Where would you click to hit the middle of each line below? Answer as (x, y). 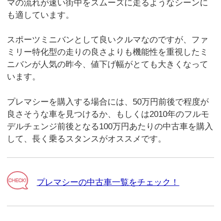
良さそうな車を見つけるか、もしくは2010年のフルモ (108, 114)
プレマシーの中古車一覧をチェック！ (108, 182)
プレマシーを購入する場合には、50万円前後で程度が (108, 102)
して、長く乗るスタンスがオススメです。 (87, 139)
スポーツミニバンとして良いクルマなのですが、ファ (108, 40)
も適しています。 (41, 15)
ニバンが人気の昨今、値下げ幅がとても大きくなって (108, 65)
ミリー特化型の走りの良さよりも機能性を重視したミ (108, 52)
